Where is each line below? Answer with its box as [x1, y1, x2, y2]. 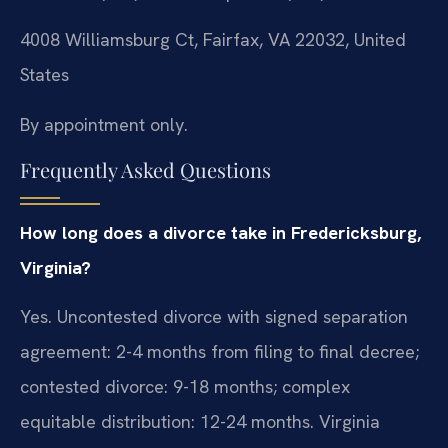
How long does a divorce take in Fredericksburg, [20, 221, 421, 245]
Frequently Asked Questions [20, 156, 271, 184]
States [20, 63, 69, 87]
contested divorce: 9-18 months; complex [20, 375, 350, 399]
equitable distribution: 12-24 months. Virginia [20, 410, 380, 434]
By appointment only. [20, 112, 188, 136]
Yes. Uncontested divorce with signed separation [20, 305, 408, 329]
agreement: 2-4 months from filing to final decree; [20, 340, 419, 364]
